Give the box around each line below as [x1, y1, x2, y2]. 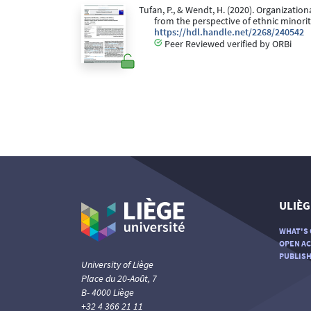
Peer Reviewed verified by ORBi [162, 37, 292, 50]
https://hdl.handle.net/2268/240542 [154, 26, 304, 38]
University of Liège [81, 258, 153, 271]
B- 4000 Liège [81, 285, 134, 299]
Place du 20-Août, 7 [81, 271, 157, 285]
